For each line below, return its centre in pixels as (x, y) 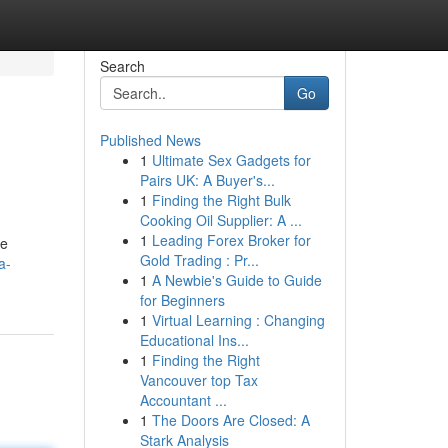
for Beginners (182, 300)
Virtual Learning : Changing (238, 320)
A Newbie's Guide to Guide (236, 280)
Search (122, 66)
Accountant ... (183, 400)
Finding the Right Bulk (221, 200)
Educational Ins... (194, 340)
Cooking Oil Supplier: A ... (220, 220)
